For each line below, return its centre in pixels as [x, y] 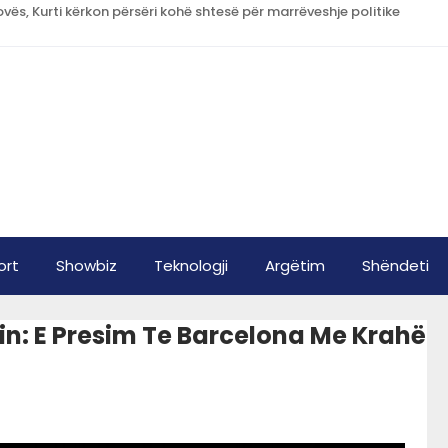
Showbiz [86, 265]
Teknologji [191, 265]
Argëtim [295, 265]
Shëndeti [395, 265]
